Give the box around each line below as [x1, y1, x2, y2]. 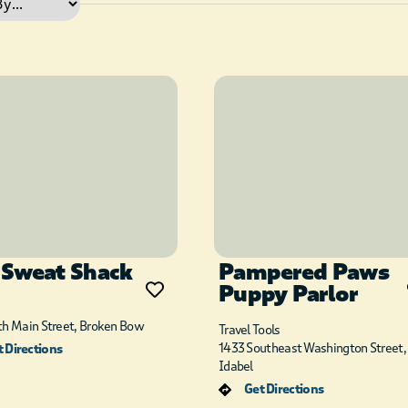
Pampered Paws [218, 259, 389, 287]
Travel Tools [218, 322, 280, 338]
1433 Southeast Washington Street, [218, 341, 406, 356]
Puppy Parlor [218, 280, 358, 309]
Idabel [218, 359, 253, 374]
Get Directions [243, 382, 324, 397]
